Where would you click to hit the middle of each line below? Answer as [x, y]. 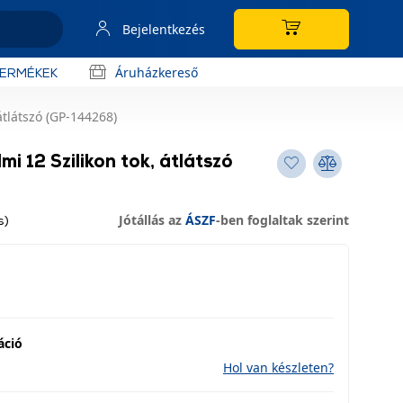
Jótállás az [152, 220]
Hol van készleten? [278, 367]
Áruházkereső [157, 72]
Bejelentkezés [164, 29]
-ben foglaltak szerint [282, 220]
